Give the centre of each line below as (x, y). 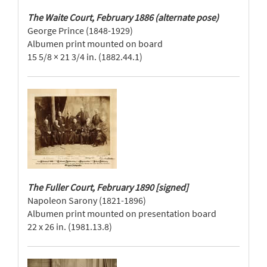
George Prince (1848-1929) (80, 30)
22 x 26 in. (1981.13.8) (70, 226)
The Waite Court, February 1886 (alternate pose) (123, 17)
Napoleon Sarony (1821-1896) (87, 200)
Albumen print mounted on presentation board (122, 213)
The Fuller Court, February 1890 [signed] (108, 187)
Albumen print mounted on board (95, 44)
